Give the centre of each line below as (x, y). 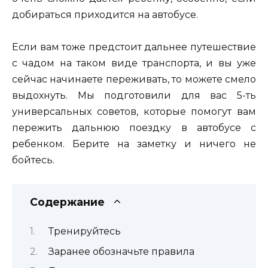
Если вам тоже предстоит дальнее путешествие (134, 47)
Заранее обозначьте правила (121, 251)
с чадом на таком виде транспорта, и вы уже (134, 63)
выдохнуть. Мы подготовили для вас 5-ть (134, 95)
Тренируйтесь (84, 232)
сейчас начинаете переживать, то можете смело (134, 79)
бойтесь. (33, 160)
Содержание (67, 202)
